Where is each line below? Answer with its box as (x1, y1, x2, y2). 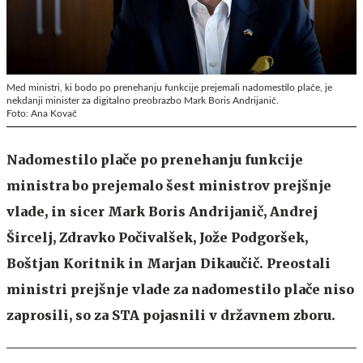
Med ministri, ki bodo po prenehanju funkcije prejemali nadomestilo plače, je (6, 82, 332, 92)
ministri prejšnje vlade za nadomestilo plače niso (6, 280, 354, 297)
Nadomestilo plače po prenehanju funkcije (6, 151, 303, 168)
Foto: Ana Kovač (6, 108, 77, 118)
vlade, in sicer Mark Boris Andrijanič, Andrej (6, 203, 318, 220)
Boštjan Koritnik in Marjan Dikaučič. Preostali (6, 254, 331, 271)
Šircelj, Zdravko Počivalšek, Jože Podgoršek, (6, 228, 308, 246)
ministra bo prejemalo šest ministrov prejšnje (6, 177, 331, 194)
